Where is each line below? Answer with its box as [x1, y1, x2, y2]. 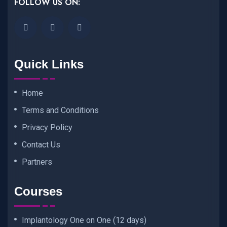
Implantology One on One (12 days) [22, 215, 146, 225]
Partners [22, 157, 52, 167]
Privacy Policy [22, 122, 72, 132]
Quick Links [14, 57, 84, 71]
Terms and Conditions [22, 105, 99, 115]
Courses [14, 184, 62, 199]
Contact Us [22, 139, 60, 149]
